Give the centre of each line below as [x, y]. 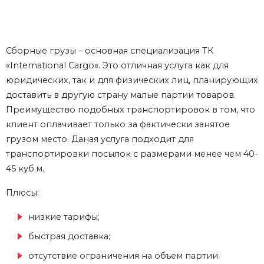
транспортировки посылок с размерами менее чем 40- [132, 154]
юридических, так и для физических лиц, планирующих [132, 80]
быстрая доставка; [69, 237]
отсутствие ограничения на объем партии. [124, 256]
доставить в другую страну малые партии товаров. [121, 95]
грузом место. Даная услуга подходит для [100, 139]
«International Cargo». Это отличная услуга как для [117, 66]
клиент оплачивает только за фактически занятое [118, 125]
